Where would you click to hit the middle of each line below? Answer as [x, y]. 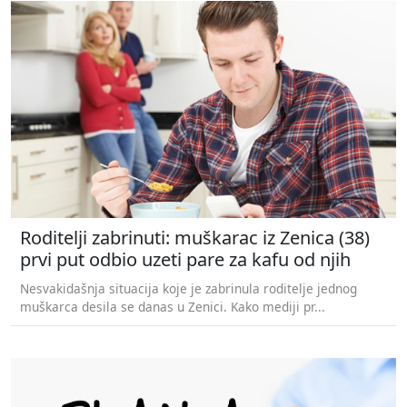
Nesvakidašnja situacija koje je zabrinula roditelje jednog [189, 288]
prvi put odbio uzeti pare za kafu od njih [185, 259]
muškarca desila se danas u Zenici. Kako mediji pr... [173, 306]
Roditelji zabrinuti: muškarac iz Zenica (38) [195, 237]
